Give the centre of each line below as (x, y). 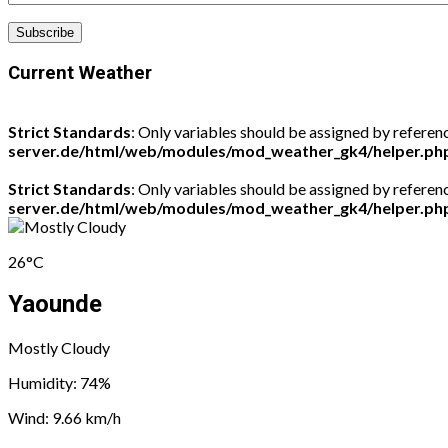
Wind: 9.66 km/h (64, 418)
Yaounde (55, 304)
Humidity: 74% (59, 383)
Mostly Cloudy (59, 348)
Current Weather (80, 72)
